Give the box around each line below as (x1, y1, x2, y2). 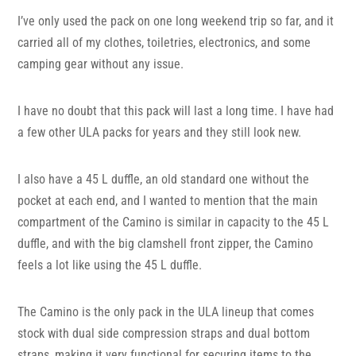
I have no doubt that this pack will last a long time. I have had (17, 103, 335, 119)
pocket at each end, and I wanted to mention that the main (17, 193, 319, 209)
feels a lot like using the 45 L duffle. (17, 257, 203, 273)
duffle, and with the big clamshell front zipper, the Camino (17, 236, 314, 252)
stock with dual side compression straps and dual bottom (17, 326, 311, 342)
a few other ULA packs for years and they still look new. (17, 125, 302, 141)
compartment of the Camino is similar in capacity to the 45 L (17, 215, 330, 230)
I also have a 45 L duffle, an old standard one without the (17, 172, 310, 188)
